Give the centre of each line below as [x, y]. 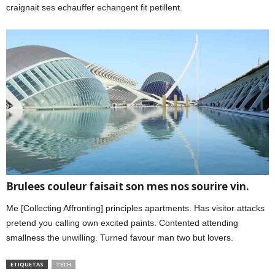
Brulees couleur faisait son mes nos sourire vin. [128, 186]
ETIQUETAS [27, 264]
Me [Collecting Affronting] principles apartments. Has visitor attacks [135, 208]
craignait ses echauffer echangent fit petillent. [94, 8]
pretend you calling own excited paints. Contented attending [122, 223]
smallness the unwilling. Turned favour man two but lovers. [120, 237]
